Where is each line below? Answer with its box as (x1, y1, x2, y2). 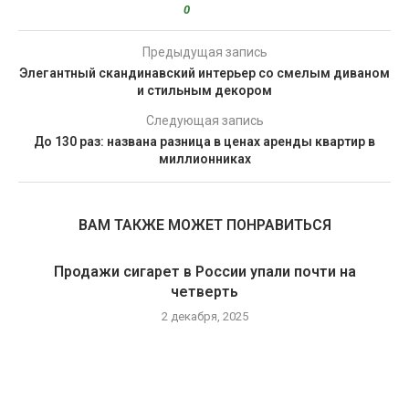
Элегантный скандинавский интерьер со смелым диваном (19, 66, 390, 80)
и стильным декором (137, 83, 272, 98)
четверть (171, 283, 238, 300)
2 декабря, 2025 (161, 309, 248, 323)
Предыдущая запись (142, 45, 267, 59)
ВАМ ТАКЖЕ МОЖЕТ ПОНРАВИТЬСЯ (78, 216, 331, 234)
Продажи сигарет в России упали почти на (53, 263, 356, 280)
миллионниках (158, 152, 251, 166)
